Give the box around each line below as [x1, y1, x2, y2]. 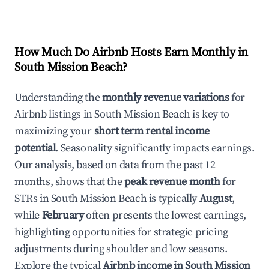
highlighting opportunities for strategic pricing [14, 225, 228, 239]
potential [14, 141, 56, 155]
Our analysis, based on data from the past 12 [14, 158, 216, 172]
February [41, 208, 84, 222]
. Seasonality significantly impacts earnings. [55, 141, 255, 155]
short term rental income [94, 124, 210, 138]
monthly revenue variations [101, 91, 229, 104]
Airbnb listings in [14, 107, 95, 121]
